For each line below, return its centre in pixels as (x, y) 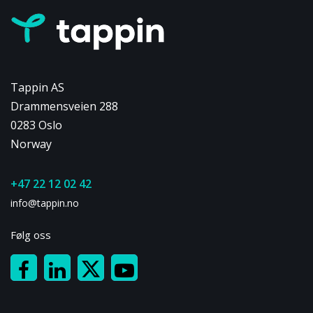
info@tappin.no (45, 203)
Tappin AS (37, 87)
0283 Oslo (36, 125)
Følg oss (31, 234)
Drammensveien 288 (64, 106)
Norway (31, 144)
